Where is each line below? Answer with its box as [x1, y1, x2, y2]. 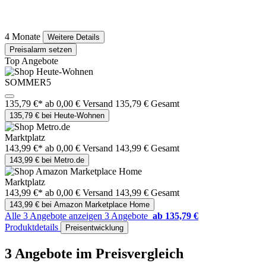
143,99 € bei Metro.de [9, 156, 84, 165]
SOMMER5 [5, 77, 51, 88]
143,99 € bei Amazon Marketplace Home [9, 200, 150, 210]
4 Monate [5, 31, 40, 42]
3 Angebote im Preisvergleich [5, 245, 183, 261]
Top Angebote [5, 56, 58, 66]
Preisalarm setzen [9, 45, 72, 55]
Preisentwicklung [65, 223, 123, 233]
